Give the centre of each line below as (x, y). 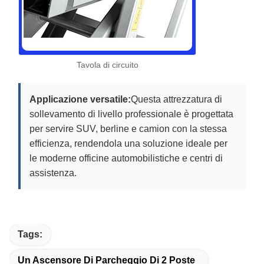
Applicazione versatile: (80, 99)
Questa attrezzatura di (176, 99)
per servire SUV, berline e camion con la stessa (128, 128)
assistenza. (53, 173)
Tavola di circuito (107, 65)
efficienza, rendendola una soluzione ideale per (128, 143)
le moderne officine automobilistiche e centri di (126, 158)
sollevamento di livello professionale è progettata (131, 114)
